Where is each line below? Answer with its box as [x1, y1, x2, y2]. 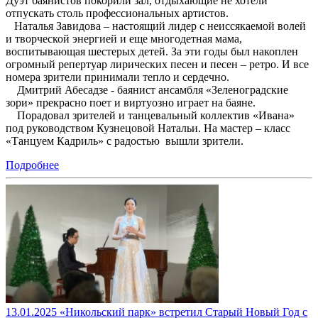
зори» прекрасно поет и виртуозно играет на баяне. [6, 97, 256, 109]
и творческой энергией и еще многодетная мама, [6, 33, 242, 45]
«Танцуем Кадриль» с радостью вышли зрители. [6, 135, 249, 148]
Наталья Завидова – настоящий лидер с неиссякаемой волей [6, 20, 306, 33]
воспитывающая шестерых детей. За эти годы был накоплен [6, 45, 298, 58]
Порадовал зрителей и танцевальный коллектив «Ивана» [6, 109, 295, 122]
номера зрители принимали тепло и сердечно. [6, 71, 229, 84]
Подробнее [6, 159, 59, 172]
